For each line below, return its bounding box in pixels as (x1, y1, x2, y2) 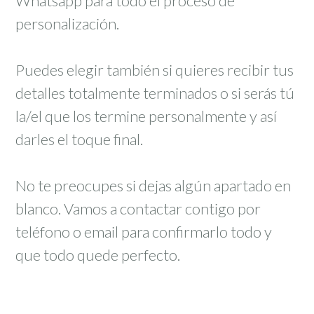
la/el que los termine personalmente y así (15, 107, 277, 126)
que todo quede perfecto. (15, 245, 180, 265)
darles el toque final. (15, 130, 143, 149)
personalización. (15, 14, 119, 34)
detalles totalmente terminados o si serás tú (15, 83, 294, 103)
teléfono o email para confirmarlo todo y (15, 222, 272, 242)
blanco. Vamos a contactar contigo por (15, 199, 261, 219)
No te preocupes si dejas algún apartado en (15, 176, 291, 196)
